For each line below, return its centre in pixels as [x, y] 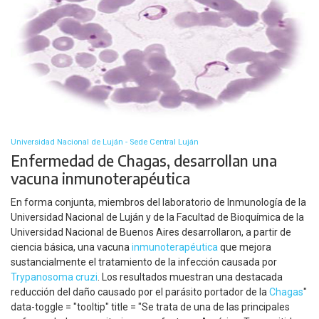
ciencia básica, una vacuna [71, 247]
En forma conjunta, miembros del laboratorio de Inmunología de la [158, 202]
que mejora [245, 247]
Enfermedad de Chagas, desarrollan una [144, 161]
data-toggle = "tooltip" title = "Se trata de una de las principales [150, 307]
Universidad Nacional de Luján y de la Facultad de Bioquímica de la [157, 217]
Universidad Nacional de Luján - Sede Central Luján [105, 142]
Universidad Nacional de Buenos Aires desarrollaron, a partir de [151, 232]
